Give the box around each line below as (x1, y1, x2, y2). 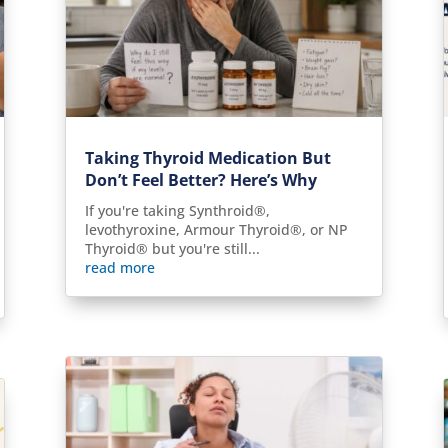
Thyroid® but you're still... (84, 238, 260, 258)
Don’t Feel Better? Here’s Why (84, 168, 317, 191)
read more (84, 257, 155, 277)
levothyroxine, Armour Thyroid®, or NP (84, 219, 348, 239)
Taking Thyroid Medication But (84, 146, 331, 169)
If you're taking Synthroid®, (84, 200, 270, 220)
